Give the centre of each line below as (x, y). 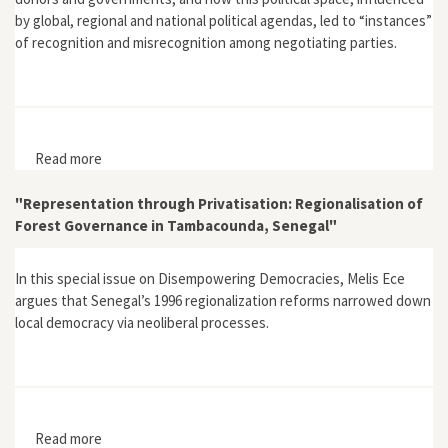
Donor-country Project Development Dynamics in (255, 180)
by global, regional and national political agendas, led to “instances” (223, 20)
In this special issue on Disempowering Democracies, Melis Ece (210, 278)
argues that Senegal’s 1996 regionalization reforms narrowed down (223, 300)
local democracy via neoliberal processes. (142, 322)
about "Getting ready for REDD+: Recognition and (257, 158)
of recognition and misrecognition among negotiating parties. (206, 42)
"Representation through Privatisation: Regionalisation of (219, 203)
